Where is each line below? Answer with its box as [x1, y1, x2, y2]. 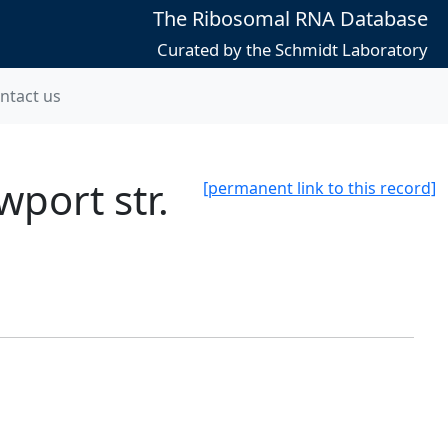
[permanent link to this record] [203, 177, 436, 199]
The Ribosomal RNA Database [152, 5, 428, 32]
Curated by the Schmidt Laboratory [156, 38, 428, 61]
